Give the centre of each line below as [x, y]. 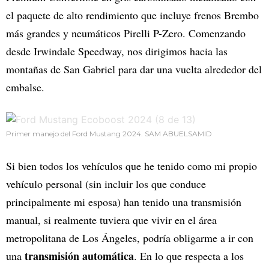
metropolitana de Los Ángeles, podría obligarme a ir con [130, 237]
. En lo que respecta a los [189, 255]
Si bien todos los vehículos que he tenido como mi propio [131, 165]
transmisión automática [79, 255]
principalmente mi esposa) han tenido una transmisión [124, 201]
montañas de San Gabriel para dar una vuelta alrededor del [134, 69]
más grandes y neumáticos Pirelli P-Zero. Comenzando [126, 33]
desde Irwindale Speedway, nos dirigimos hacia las [117, 51]
